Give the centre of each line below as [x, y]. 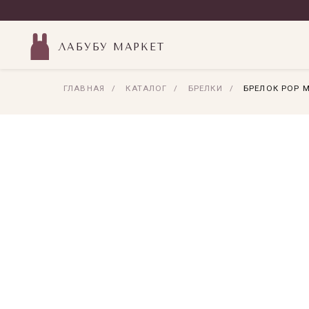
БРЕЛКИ [205, 88]
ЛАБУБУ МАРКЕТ [111, 47]
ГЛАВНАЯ [84, 88]
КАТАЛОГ [147, 88]
